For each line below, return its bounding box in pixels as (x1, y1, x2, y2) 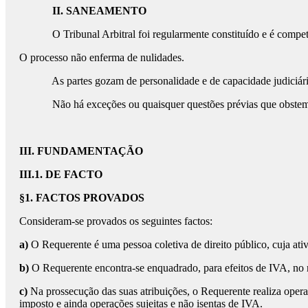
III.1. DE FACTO (19, 168, 102, 181)
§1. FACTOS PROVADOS (19, 192, 144, 204)
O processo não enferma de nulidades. (19, 52, 184, 64)
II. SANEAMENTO (19, 5, 146, 17)
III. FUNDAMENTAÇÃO (19, 145, 203, 157)
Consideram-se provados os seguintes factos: (19, 215, 212, 228)
